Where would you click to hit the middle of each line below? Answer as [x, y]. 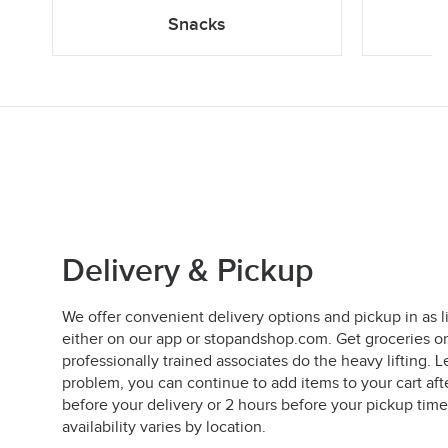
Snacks [197, 24]
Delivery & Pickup [188, 271]
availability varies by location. [164, 427]
